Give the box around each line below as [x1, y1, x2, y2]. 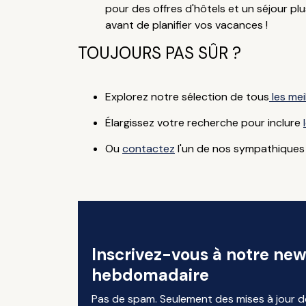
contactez [122, 141, 175, 156]
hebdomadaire [91, 264, 209, 286]
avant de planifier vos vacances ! [105, 18, 268, 32]
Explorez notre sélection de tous [105, 89, 269, 104]
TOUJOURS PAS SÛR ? [77, 42, 241, 64]
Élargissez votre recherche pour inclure [105, 115, 303, 130]
